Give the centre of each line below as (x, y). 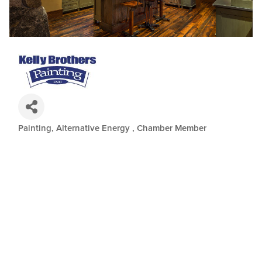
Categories (54, 135)
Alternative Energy (94, 128)
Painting (35, 128)
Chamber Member (172, 128)
